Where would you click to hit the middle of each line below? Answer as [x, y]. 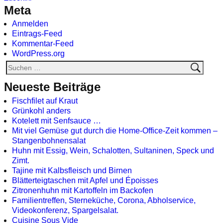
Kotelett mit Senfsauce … [56, 120]
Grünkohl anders [41, 111]
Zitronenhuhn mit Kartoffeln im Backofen [83, 190]
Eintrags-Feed [37, 34]
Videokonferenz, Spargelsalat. [65, 210]
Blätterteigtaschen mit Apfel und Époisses [85, 180]
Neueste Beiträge [52, 87]
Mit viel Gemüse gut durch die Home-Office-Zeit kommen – [115, 130]
